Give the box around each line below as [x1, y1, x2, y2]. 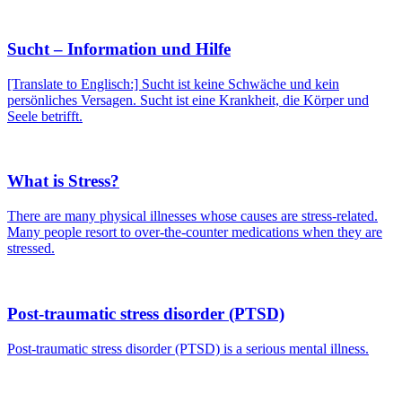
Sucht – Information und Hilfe [7, 39, 231, 58]
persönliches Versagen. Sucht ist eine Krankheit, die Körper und [7, 92, 369, 108]
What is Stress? [7, 171, 119, 191]
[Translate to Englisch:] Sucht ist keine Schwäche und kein [7, 75, 339, 92]
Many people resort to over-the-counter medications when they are [7, 224, 382, 240]
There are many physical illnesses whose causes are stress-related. [7, 208, 378, 224]
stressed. [7, 240, 55, 257]
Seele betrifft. [7, 108, 83, 124]
